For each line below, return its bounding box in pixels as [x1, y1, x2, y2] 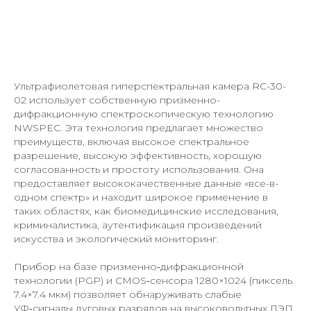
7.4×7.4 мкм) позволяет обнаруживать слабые [14, 287, 242, 301]
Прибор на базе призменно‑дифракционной [14, 260, 244, 273]
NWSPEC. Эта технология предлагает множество [14, 121, 263, 134]
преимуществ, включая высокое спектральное [14, 135, 249, 148]
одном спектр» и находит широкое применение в [14, 190, 268, 203]
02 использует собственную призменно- [14, 93, 220, 106]
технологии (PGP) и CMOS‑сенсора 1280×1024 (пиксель [14, 274, 292, 287]
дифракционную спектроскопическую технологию [14, 107, 274, 120]
